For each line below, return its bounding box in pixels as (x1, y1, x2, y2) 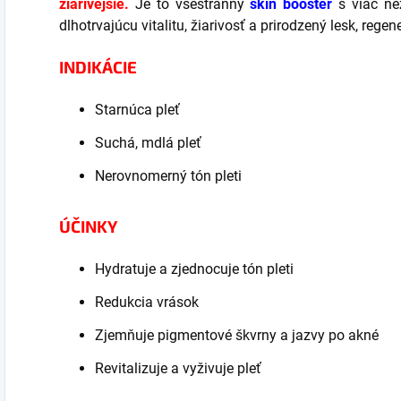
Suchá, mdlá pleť (95, 134, 201, 151)
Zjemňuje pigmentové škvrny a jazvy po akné (95, 327, 379, 344)
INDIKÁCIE (59, 56, 137, 77)
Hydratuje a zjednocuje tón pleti (95, 260, 294, 277)
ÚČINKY (59, 216, 117, 236)
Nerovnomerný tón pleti (95, 167, 242, 184)
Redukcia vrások (95, 294, 199, 311)
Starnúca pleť (95, 101, 180, 118)
